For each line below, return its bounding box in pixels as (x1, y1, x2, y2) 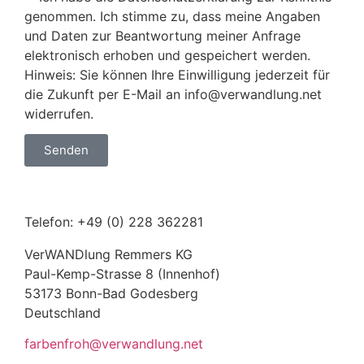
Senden (44, 142, 89, 158)
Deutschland (24, 304, 101, 321)
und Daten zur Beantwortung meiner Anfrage (24, 27, 301, 44)
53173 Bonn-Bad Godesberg (24, 284, 198, 301)
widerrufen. (24, 105, 93, 122)
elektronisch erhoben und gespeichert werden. (24, 46, 310, 63)
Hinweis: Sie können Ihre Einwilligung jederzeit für (24, 66, 330, 83)
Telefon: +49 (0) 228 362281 (24, 213, 203, 230)
